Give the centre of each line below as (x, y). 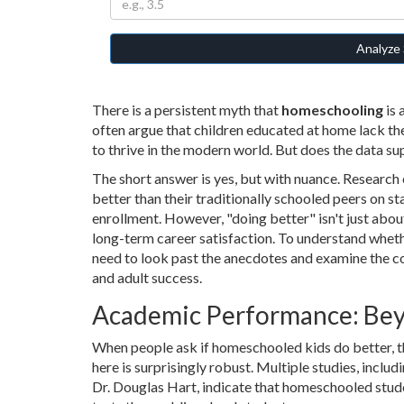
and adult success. (147, 277)
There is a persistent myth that (187, 109)
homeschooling (332, 109)
